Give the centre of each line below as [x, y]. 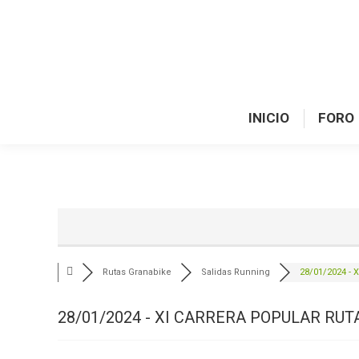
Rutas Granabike [137, 272]
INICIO [269, 118]
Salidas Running [236, 272]
